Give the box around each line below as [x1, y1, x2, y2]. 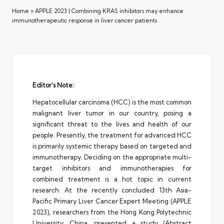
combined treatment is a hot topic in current [32, 174, 191, 183]
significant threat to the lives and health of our [32, 119, 191, 128]
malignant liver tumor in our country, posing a [32, 108, 191, 117]
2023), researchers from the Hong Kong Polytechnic [32, 207, 191, 216]
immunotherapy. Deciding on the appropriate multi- [32, 152, 191, 161]
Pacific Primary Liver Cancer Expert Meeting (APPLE [32, 196, 191, 205]
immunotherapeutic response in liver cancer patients [12, 16, 157, 24]
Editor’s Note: [32, 80, 74, 89]
